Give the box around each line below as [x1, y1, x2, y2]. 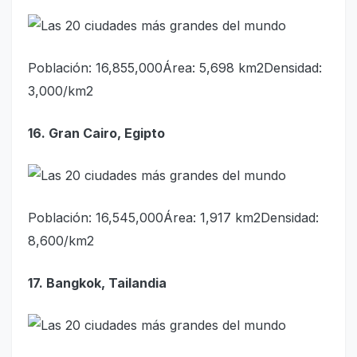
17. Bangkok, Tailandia [28, 274, 167, 291]
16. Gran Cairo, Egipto [28, 124, 165, 141]
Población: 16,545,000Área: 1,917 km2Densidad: [28, 209, 319, 226]
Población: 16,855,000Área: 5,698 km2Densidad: [28, 59, 322, 76]
